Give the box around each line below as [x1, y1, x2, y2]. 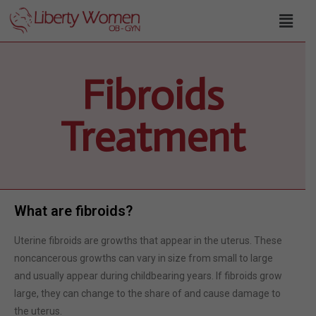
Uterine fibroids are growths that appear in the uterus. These [14, 234, 282, 246]
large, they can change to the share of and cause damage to [14, 287, 281, 299]
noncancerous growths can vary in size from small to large [14, 252, 273, 264]
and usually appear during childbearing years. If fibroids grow [14, 269, 282, 281]
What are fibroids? [14, 202, 133, 219]
